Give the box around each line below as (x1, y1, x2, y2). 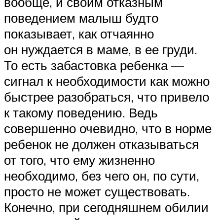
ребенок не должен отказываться (4, 136, 199, 152)
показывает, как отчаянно (4, 25, 154, 41)
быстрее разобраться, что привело (4, 88, 209, 105)
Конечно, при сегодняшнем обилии (4, 199, 209, 215)
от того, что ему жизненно (4, 151, 155, 168)
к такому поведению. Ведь (4, 104, 158, 120)
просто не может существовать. (4, 183, 190, 199)
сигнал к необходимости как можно (4, 73, 210, 89)
